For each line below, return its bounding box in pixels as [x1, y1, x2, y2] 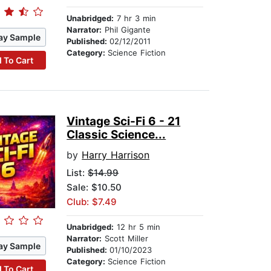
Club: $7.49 [67, 196, 117, 208]
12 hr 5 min [114, 222, 161, 232]
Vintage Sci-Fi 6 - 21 [67, 114, 181, 129]
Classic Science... [67, 128, 166, 142]
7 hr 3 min [114, 13, 157, 24]
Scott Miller [102, 233, 149, 244]
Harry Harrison [82, 149, 150, 162]
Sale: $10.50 [67, 181, 122, 194]
